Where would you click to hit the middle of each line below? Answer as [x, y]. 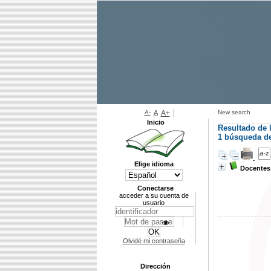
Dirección [155, 266]
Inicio [155, 122]
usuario [154, 203]
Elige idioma [154, 164]
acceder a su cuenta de [154, 195]
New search [234, 112]
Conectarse [155, 188]
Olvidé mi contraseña [154, 241]
